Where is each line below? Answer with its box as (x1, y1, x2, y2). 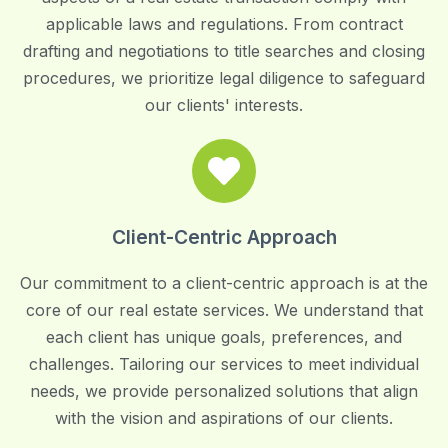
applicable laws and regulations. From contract (45, 14, 403, 34)
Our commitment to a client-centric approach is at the (20, 273, 428, 293)
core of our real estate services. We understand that (25, 300, 423, 320)
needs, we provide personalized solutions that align (30, 381, 418, 401)
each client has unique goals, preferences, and (46, 327, 402, 347)
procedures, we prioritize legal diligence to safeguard (23, 68, 425, 88)
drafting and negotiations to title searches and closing (23, 41, 425, 61)
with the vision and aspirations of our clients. (55, 408, 393, 428)
